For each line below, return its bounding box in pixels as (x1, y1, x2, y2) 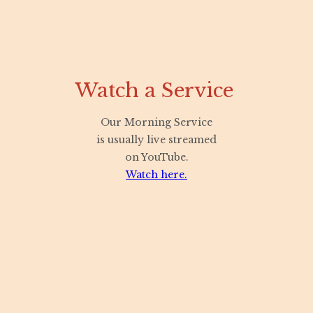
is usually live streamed (96, 133, 217, 146)
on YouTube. (124, 150, 189, 163)
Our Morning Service (101, 115, 212, 129)
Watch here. (126, 168, 187, 181)
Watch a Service (74, 78, 239, 103)
